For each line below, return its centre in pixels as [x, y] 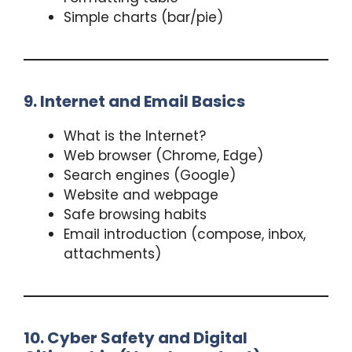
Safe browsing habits [135, 214]
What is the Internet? [135, 136]
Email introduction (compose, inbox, [185, 234]
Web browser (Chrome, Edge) [163, 155]
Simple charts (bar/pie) [143, 17]
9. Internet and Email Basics [134, 101]
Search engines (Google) [150, 175]
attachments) [112, 253]
